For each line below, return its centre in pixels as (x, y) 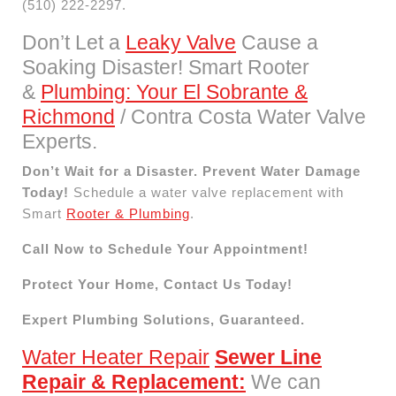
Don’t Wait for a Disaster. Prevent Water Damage (191, 171)
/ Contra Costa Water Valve (240, 116)
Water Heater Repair (116, 357)
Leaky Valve (181, 42)
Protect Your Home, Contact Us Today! (157, 284)
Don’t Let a (74, 42)
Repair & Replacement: (134, 381)
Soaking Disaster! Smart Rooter (166, 67)
